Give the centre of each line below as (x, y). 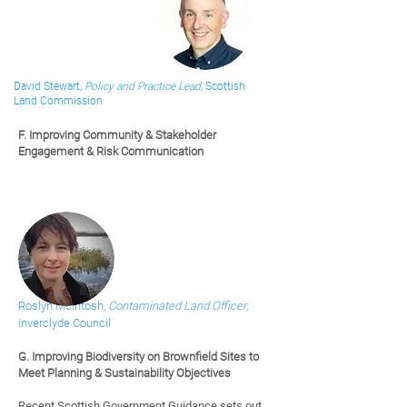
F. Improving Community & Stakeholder (117, 135)
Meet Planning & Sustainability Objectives (124, 373)
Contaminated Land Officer (177, 306)
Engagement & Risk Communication (111, 151)
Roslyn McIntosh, (63, 306)
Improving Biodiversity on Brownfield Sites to (145, 357)
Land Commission (58, 101)
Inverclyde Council (65, 323)
